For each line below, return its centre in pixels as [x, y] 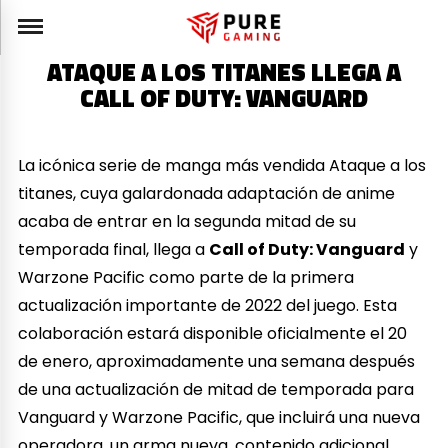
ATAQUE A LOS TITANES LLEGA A [224, 72]
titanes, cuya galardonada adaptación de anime [207, 193]
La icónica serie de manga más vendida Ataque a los [222, 165]
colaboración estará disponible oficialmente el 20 [213, 333]
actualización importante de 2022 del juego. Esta [208, 305]
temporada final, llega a [114, 249]
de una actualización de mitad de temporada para [216, 389]
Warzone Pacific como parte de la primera [186, 277]
